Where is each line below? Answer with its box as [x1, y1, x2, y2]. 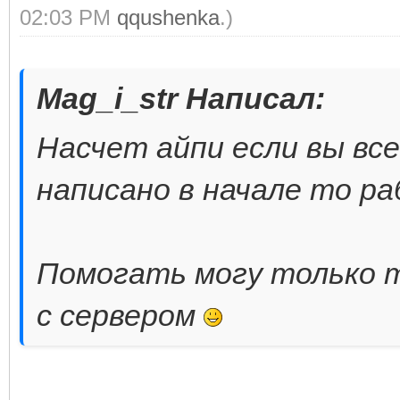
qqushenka [117, 4, 220, 29]
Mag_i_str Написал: [37, 80, 325, 115]
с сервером [37, 297, 204, 332]
